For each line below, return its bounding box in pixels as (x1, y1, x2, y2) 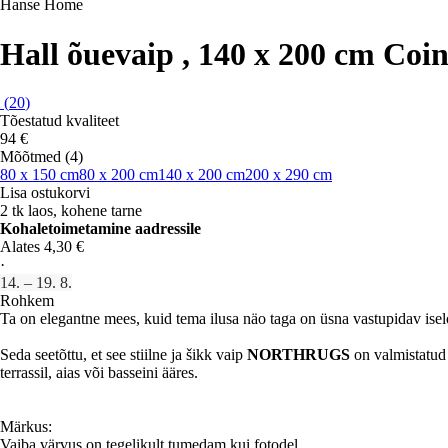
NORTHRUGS (247, 346, 350, 364)
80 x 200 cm (79, 166, 158, 184)
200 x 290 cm (245, 166, 332, 184)
